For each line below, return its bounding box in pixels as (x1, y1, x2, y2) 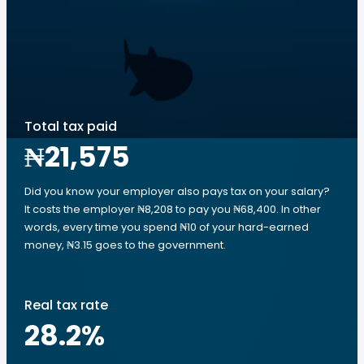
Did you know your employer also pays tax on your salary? (24, 184, 330, 199)
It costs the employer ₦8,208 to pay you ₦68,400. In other (24, 201, 321, 217)
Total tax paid (24, 117, 117, 136)
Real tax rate (24, 296, 108, 314)
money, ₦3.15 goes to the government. (24, 237, 226, 253)
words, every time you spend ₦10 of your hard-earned (24, 219, 309, 235)
